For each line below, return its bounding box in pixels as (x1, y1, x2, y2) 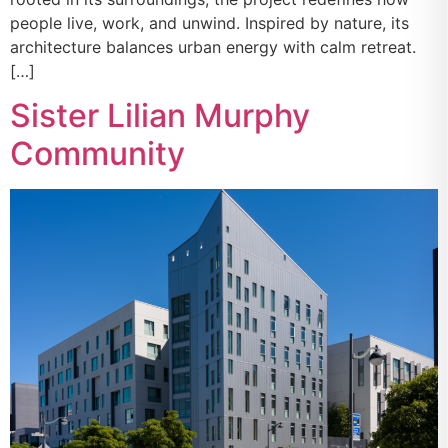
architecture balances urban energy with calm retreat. (10, 37, 421, 58)
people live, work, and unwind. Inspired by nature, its (10, 13, 409, 34)
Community (10, 134, 185, 174)
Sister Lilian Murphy (10, 96, 310, 136)
